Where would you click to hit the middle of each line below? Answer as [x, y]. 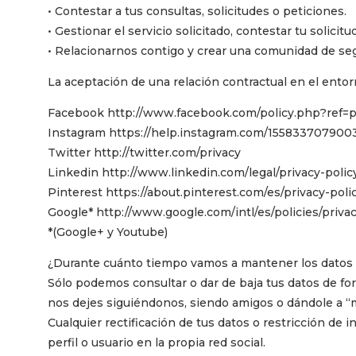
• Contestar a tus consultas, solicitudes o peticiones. [197, 11]
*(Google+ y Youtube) [108, 232]
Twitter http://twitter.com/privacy [144, 152]
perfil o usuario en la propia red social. [157, 342]
